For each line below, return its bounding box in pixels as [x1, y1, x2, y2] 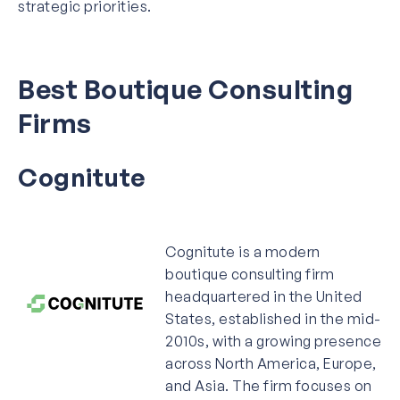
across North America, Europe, [165, 354, 377, 372]
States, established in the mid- [165, 309, 381, 328]
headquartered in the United [165, 287, 362, 305]
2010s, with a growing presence [165, 331, 381, 350]
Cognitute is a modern [165, 242, 321, 261]
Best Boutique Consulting [18, 71, 353, 105]
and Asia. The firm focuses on [165, 376, 372, 395]
